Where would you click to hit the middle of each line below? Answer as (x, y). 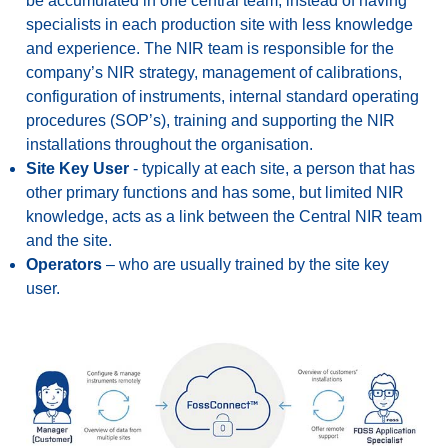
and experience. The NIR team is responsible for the (210, 48)
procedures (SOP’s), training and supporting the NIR (210, 120)
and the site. (69, 240)
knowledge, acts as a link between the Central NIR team (224, 216)
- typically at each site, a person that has (274, 168)
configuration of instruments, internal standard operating (222, 96)
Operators (64, 264)
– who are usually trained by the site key (245, 264)
